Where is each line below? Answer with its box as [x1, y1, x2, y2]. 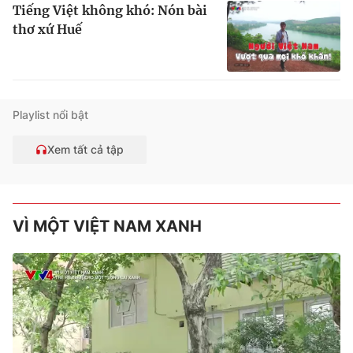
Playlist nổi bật [13, 108, 88, 122]
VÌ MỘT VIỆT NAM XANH [13, 217, 202, 236]
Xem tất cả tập [47, 143, 124, 157]
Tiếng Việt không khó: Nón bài [13, 2, 207, 19]
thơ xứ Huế [13, 21, 82, 38]
